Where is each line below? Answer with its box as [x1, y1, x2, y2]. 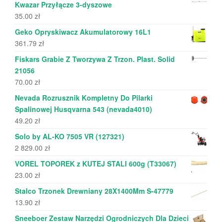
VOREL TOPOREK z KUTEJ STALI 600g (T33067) [15, 158, 176, 168]
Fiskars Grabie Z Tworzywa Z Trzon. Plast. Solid [15, 54, 175, 64]
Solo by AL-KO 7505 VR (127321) [15, 131, 124, 141]
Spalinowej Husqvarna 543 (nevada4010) [15, 104, 152, 114]
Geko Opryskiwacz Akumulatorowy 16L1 [15, 26, 151, 37]
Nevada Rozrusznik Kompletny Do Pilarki [15, 92, 153, 103]
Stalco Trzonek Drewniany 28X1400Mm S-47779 [15, 185, 173, 196]
